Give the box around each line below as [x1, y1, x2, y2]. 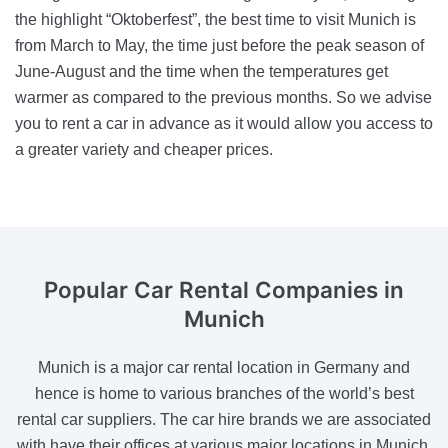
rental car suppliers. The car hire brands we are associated [17, 411, 431, 429]
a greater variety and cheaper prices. [15, 140, 273, 158]
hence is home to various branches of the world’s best [34, 385, 414, 403]
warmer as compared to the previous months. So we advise [15, 88, 432, 106]
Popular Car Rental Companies [44, 275, 384, 303]
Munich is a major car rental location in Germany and [38, 359, 410, 377]
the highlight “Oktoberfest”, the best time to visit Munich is [15, 10, 416, 28]
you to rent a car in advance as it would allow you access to [15, 114, 433, 132]
